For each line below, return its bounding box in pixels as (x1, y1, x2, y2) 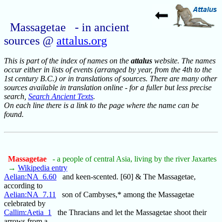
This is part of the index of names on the (4, 56, 131, 65)
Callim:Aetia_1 (4, 208, 52, 217)
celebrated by (4, 199, 46, 208)
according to (4, 181, 43, 190)
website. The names (152, 56, 216, 65)
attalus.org (56, 34, 107, 48)
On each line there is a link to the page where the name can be (4, 101, 199, 110)
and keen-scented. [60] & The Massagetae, (56, 172, 196, 181)
